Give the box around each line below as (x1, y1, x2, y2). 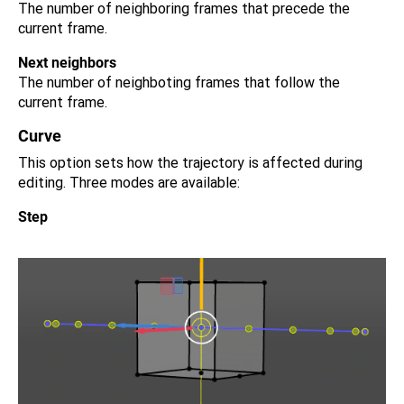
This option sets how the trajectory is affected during (18, 154, 363, 171)
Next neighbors (18, 54, 116, 71)
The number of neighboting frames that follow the (18, 74, 340, 91)
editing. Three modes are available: (18, 174, 240, 191)
